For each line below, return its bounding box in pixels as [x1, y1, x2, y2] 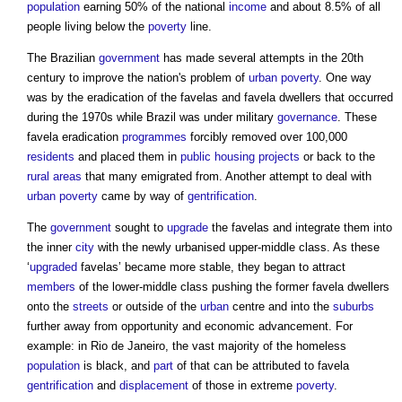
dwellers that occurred [275, 91, 393, 105]
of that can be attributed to [173, 359, 318, 373]
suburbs [333, 300, 374, 314]
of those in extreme [188, 379, 296, 393]
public [180, 150, 211, 164]
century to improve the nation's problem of [27, 71, 249, 85]
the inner [27, 240, 75, 255]
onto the [27, 300, 73, 314]
